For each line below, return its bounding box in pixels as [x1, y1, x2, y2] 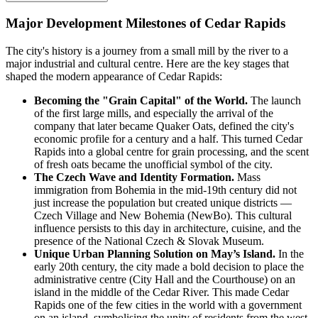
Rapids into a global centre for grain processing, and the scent [34, 145, 309, 158]
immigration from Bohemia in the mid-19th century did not [34, 183, 297, 196]
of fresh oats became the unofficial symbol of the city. [34, 158, 273, 170]
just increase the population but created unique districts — [34, 196, 292, 209]
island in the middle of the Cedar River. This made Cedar [34, 285, 289, 298]
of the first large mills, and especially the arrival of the [34, 106, 273, 119]
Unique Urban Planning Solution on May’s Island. [34, 247, 275, 260]
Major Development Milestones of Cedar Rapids [6, 15, 285, 31]
